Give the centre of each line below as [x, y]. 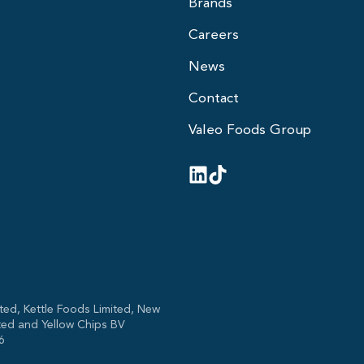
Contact [213, 97]
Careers [213, 34]
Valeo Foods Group [249, 129]
